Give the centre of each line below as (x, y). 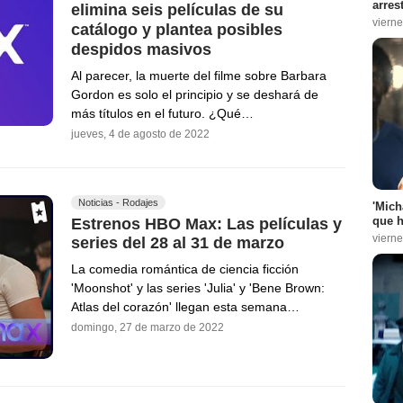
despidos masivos (141, 49)
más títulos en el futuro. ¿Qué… (162, 113)
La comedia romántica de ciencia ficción (185, 269)
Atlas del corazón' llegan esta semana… (185, 307)
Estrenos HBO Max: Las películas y (206, 224)
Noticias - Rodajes (118, 202)
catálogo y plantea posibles (177, 29)
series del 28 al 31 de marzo (178, 243)
